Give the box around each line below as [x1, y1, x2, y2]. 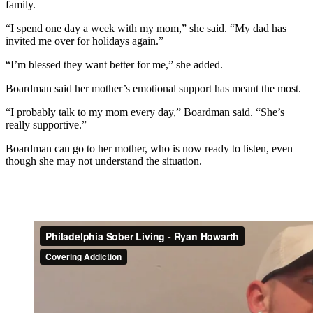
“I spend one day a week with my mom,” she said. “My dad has [6, 22, 286, 34]
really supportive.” [6, 118, 87, 131]
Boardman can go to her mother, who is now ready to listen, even [6, 142, 293, 154]
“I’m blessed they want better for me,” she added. [6, 58, 223, 71]
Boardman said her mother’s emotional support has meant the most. [6, 82, 301, 94]
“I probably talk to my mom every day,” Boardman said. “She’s [6, 105, 284, 118]
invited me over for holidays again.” [6, 34, 163, 47]
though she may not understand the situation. [6, 154, 202, 167]
